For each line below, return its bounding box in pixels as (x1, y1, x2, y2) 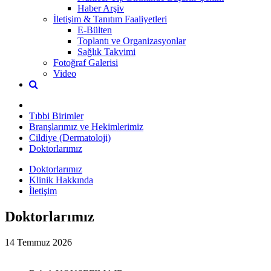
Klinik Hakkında (29, 174, 93, 185)
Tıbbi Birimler (29, 110, 83, 121)
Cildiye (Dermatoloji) (29, 132, 111, 143)
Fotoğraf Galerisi (53, 57, 118, 68)
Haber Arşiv (77, 2, 124, 13)
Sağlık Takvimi (77, 46, 135, 57)
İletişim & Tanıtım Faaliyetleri (53, 13, 167, 24)
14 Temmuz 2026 (5, 237, 72, 247)
